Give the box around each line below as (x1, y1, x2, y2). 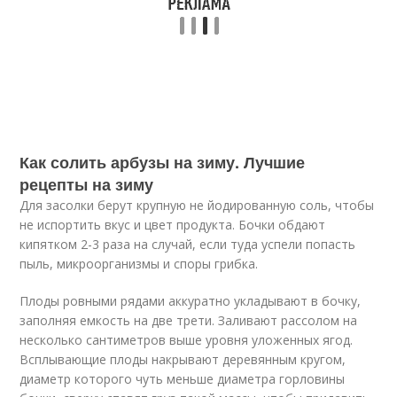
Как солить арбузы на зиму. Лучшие (19, 151, 306, 174)
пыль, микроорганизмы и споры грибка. (19, 255, 259, 272)
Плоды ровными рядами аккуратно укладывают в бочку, (19, 292, 362, 309)
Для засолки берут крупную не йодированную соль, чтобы (19, 197, 375, 214)
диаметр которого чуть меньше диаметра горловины (19, 370, 346, 387)
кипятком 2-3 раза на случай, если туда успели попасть (19, 236, 356, 253)
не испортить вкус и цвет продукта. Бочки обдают (19, 216, 326, 233)
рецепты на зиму (19, 173, 154, 196)
